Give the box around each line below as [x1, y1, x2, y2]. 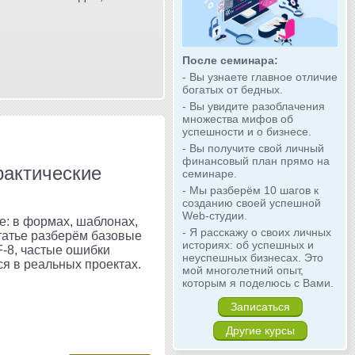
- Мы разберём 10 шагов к [182, 184, 319, 197]
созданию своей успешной [182, 197, 321, 210]
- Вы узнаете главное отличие [182, 71, 338, 84]
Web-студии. [182, 209, 247, 223]
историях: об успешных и [182, 239, 314, 252]
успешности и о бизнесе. [182, 125, 311, 139]
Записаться [230, 300, 290, 314]
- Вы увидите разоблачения [182, 100, 325, 113]
